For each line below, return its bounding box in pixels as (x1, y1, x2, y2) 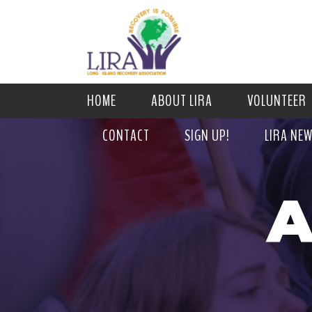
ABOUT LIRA (151, 91, 212, 111)
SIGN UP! (185, 125, 230, 146)
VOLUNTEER (247, 91, 306, 111)
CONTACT (102, 125, 150, 146)
